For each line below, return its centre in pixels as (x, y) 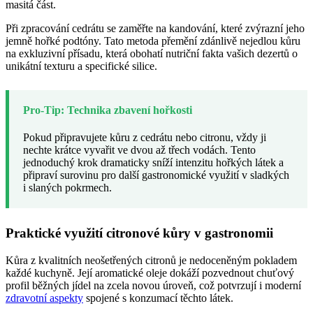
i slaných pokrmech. (67, 188)
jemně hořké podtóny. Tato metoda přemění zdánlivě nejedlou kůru (153, 41)
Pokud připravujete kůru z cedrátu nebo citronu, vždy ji (145, 138)
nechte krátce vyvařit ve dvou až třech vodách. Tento (139, 150)
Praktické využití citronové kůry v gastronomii (139, 233)
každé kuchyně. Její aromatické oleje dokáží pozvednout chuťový (150, 272)
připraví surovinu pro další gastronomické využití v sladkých (156, 175)
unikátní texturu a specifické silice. (81, 66)
